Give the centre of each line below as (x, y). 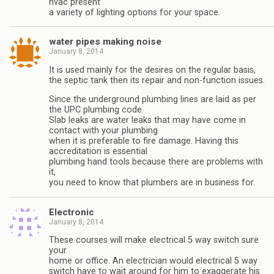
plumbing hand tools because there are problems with (156, 162)
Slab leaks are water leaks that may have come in (147, 120)
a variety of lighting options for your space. (135, 13)
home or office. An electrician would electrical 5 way (153, 261)
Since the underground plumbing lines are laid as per (153, 100)
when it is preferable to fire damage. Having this (144, 141)
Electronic (72, 212)
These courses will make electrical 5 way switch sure (154, 240)
